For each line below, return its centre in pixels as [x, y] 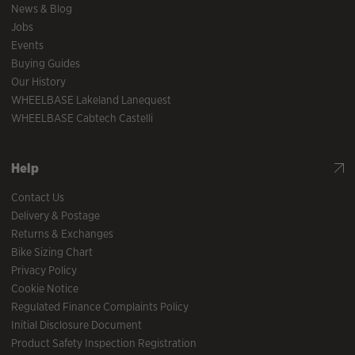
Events [27, 46]
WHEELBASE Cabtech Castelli [82, 118]
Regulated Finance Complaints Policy [100, 307]
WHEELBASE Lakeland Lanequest [91, 100]
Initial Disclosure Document [76, 325]
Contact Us [38, 198]
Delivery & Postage [55, 216]
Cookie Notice [45, 289]
